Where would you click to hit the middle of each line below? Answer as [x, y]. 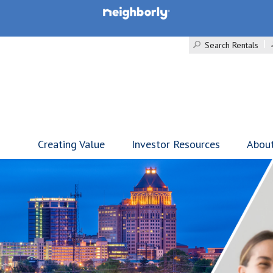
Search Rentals [232, 45]
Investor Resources [176, 144]
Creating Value [71, 144]
